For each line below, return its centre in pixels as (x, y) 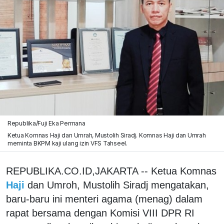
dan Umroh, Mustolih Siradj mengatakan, (118, 185)
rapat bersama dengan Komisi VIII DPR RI (100, 213)
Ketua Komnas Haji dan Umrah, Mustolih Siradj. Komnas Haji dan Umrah (106, 135)
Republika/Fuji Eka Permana (46, 123)
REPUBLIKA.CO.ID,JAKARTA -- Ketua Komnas (111, 171)
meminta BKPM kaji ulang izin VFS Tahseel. (67, 143)
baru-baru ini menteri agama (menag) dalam (104, 199)
